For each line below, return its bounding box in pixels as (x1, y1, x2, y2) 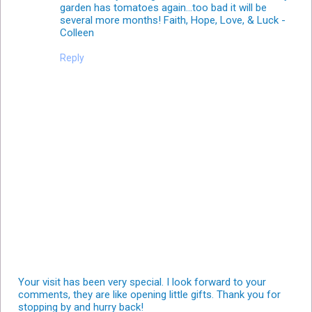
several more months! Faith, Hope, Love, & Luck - (60, 14, 286, 27)
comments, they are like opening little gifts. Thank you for (18, 288, 281, 302)
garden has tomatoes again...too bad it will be (60, 1, 267, 15)
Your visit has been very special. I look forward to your (18, 276, 266, 289)
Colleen (60, 26, 94, 40)
